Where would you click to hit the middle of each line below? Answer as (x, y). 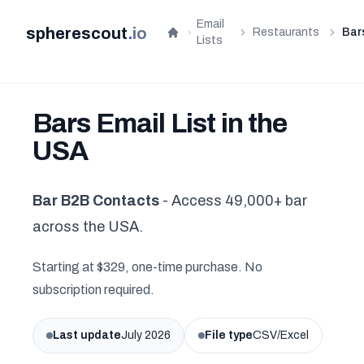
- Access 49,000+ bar (233, 201)
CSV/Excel (281, 335)
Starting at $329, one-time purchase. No (147, 267)
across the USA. (88, 227)
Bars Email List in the (160, 123)
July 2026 (146, 335)
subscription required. (93, 290)
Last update (87, 335)
